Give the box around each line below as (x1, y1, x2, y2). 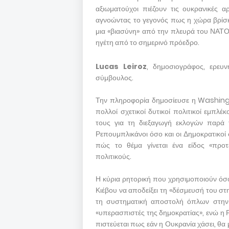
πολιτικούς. (96, 151, 131, 162)
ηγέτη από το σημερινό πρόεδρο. (96, 37, 199, 48)
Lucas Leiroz (96, 61, 147, 72)
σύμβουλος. (96, 73, 133, 83)
